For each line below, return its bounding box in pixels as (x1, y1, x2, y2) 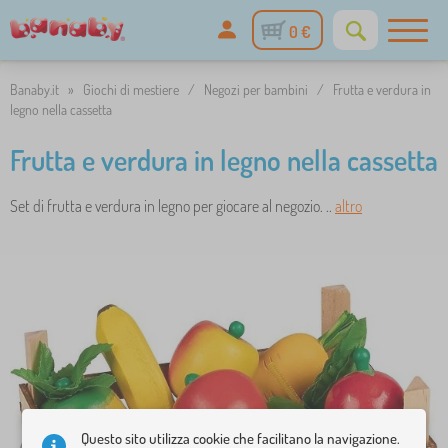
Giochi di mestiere (83, 81, 179, 98)
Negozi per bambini (204, 81, 308, 98)
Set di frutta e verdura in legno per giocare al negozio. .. (10, 196, 335, 216)
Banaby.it (10, 81, 59, 98)
